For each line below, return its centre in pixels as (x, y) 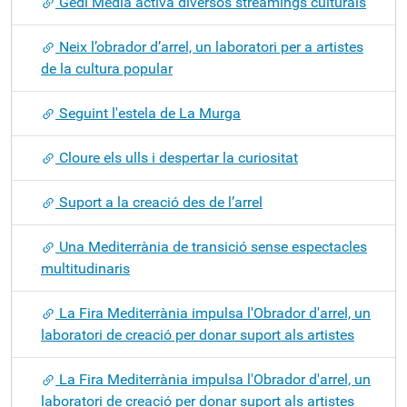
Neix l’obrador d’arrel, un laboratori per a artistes (209, 47)
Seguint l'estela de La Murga (148, 113)
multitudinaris (85, 268)
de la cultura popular (107, 69)
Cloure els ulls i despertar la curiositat (177, 158)
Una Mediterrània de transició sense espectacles (211, 247)
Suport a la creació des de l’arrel (159, 202)
